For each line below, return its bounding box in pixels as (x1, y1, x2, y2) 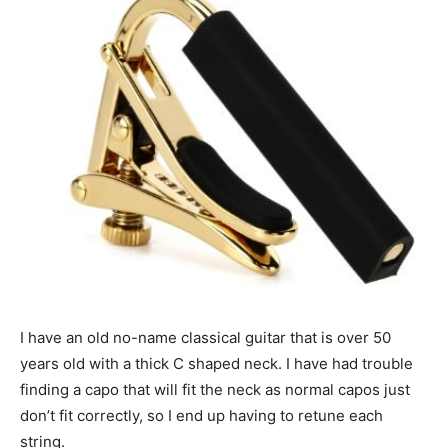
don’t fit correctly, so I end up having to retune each (20, 405, 383, 425)
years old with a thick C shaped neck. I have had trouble (20, 353, 413, 373)
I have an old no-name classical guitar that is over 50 (20, 327, 391, 347)
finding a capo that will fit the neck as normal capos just (20, 379, 410, 399)
